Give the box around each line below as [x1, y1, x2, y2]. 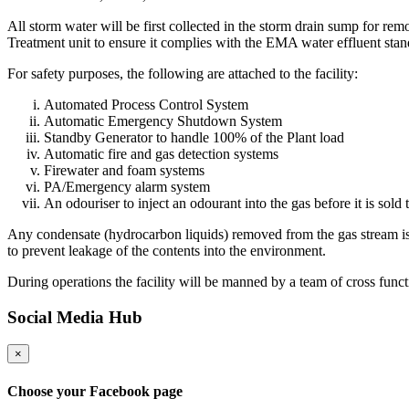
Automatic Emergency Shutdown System [44, 112, 282, 129]
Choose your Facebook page [7, 383, 183, 399]
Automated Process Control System [44, 96, 248, 112]
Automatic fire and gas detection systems [44, 145, 278, 162]
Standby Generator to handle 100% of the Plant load [44, 129, 344, 145]
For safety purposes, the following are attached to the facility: [7, 65, 358, 81]
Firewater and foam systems [44, 162, 204, 178]
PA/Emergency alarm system [44, 178, 210, 194]
